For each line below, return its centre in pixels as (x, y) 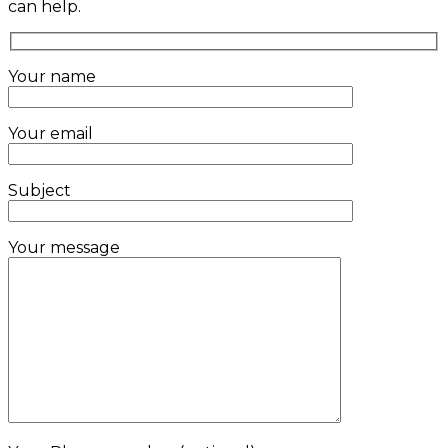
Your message (64, 248)
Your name (52, 77)
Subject (39, 191)
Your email (50, 134)
